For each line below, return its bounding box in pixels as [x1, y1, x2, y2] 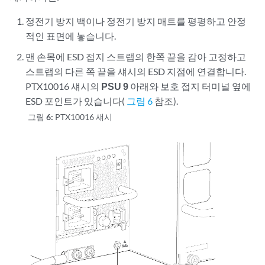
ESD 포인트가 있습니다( [25, 95, 127, 106]
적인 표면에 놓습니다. [25, 30, 117, 41]
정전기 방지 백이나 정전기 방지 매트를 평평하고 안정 [25, 15, 247, 27]
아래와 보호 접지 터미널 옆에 [128, 80, 251, 92]
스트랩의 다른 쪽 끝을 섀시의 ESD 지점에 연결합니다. [25, 65, 247, 77]
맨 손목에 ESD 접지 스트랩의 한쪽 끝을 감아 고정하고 [25, 50, 247, 62]
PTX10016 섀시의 [25, 80, 102, 92]
